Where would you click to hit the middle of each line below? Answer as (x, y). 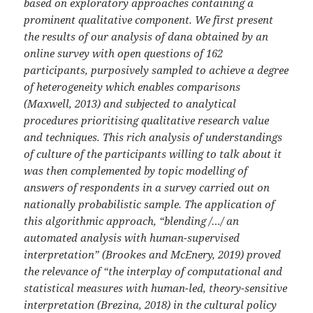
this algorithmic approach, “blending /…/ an (132, 221)
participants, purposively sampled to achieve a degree (156, 70)
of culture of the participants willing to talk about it (153, 154)
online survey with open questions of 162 (124, 53)
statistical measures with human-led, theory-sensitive (156, 288)
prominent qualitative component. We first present (149, 20)
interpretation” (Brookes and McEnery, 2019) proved (153, 255)
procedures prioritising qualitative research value (147, 121)
